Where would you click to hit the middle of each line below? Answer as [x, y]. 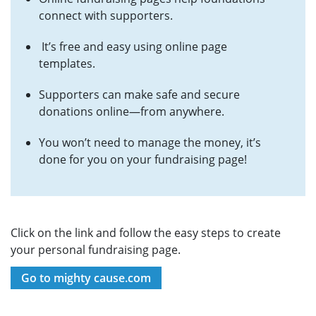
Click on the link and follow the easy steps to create [146, 233]
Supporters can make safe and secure [139, 95]
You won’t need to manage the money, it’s [150, 142]
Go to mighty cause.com [86, 278]
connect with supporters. [106, 16]
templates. [67, 63]
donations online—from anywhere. [132, 111]
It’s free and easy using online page [133, 47]
